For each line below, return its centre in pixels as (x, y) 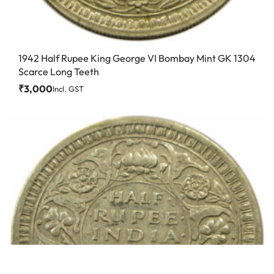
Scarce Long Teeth (59, 72)
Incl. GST (68, 89)
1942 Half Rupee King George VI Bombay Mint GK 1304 (137, 58)
